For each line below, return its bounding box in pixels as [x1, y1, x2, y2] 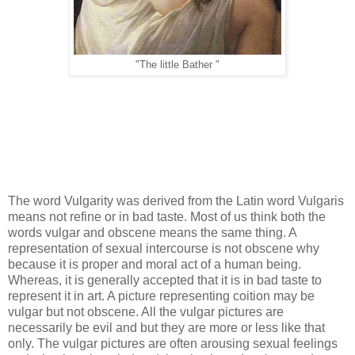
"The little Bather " [136, 59, 219, 71]
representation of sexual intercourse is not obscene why [8, 241, 319, 255]
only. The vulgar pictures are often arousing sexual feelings [8, 336, 338, 350]
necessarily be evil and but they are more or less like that [8, 320, 325, 334]
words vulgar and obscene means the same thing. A [8, 225, 296, 239]
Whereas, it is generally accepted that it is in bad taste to [8, 273, 322, 287]
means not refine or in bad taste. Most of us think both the [8, 209, 326, 223]
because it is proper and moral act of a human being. [8, 257, 301, 271]
